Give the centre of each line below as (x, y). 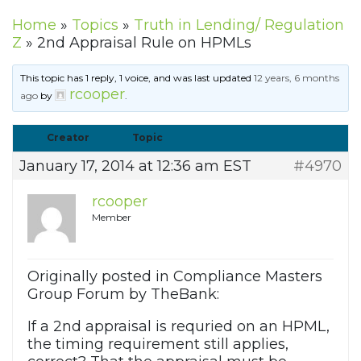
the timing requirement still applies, (158, 344)
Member (112, 218)
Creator (68, 138)
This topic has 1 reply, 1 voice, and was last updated (137, 78)
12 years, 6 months (297, 78)
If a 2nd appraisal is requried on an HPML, (178, 327)
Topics (95, 25)
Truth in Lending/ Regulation (239, 25)
